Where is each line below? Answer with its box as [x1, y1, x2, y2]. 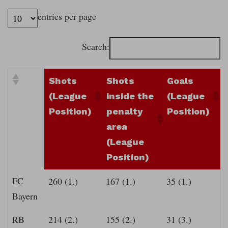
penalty [106, 106, 142, 117]
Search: [82, 40, 109, 53]
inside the [106, 91, 154, 102]
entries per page [38, 10, 96, 23]
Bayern [12, 190, 38, 203]
